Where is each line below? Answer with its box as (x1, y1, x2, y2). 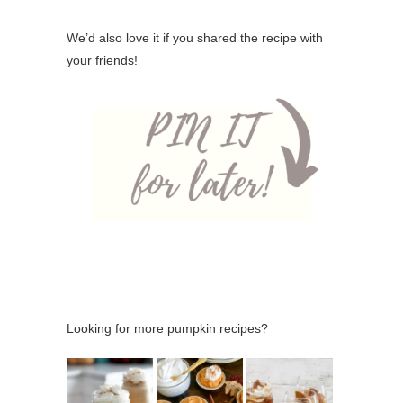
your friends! (67, 52, 138, 67)
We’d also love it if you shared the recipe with (67, 30, 323, 45)
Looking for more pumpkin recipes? (67, 321, 268, 336)
